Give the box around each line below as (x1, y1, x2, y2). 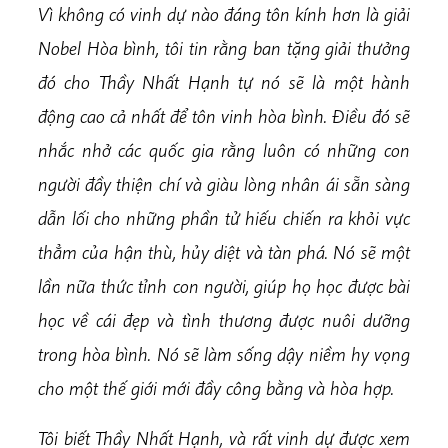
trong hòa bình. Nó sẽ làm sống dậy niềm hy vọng (38, 342, 410, 367)
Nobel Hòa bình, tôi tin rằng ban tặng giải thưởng (38, 36, 410, 61)
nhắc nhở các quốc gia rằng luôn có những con (38, 138, 410, 163)
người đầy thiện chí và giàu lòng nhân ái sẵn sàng (38, 172, 410, 197)
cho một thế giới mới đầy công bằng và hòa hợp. (38, 376, 394, 401)
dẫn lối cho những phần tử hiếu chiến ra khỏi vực (38, 206, 410, 231)
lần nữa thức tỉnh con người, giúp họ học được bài (38, 274, 410, 299)
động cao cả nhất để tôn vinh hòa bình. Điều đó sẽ (38, 104, 410, 129)
